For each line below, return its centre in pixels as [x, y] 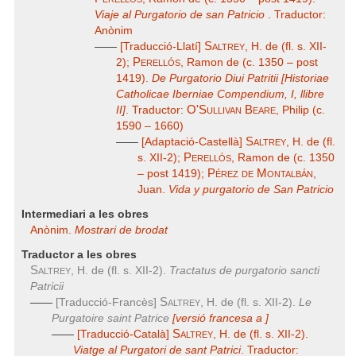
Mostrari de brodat [121, 230]
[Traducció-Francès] [106, 302]
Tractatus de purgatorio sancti [244, 271]
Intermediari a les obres [85, 214]
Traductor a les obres [79, 255]
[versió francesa [213, 318]
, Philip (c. [300, 110]
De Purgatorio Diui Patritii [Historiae [240, 78]
